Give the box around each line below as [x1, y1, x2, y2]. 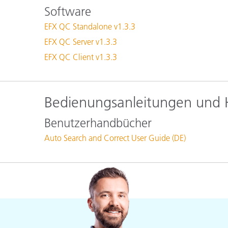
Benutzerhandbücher [44, 116, 152, 130]
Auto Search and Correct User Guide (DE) [44, 133, 186, 143]
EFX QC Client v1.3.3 [44, 51, 117, 62]
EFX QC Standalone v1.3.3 [44, 21, 135, 32]
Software [44, 4, 91, 19]
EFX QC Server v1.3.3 [44, 36, 117, 47]
